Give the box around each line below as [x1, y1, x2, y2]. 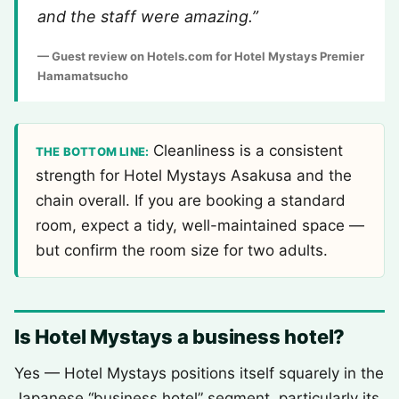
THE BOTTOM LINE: [36, 144, 150, 159]
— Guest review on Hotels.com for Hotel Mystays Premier [37, 49, 364, 63]
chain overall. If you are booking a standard [36, 191, 346, 209]
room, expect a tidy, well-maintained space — [36, 216, 364, 234]
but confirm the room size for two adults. [36, 241, 328, 259]
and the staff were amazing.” [37, 7, 258, 26]
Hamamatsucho [37, 69, 128, 83]
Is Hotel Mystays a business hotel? [14, 325, 346, 348]
